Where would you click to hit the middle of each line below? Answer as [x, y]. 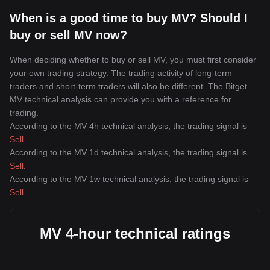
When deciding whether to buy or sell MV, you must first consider [133, 60]
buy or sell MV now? [68, 35]
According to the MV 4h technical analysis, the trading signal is [128, 126]
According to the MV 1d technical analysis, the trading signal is [128, 152]
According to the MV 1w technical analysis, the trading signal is [129, 179]
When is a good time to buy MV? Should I [129, 18]
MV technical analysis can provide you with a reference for [121, 99]
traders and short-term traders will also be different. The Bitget [128, 86]
